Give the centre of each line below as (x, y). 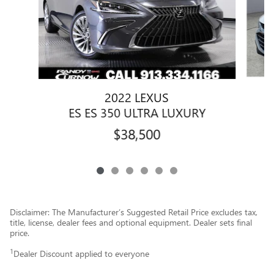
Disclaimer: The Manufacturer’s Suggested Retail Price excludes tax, (134, 212)
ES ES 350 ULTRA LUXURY (137, 112)
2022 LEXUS (137, 96)
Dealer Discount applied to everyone (81, 253)
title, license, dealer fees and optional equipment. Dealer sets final (131, 222)
